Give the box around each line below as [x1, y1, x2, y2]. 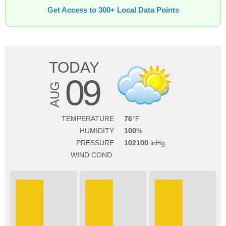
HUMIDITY [79, 127, 114, 135]
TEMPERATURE [61, 115, 114, 123]
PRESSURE [76, 139, 114, 147]
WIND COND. [70, 151, 114, 159]
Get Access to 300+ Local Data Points [47, 6, 179, 14]
